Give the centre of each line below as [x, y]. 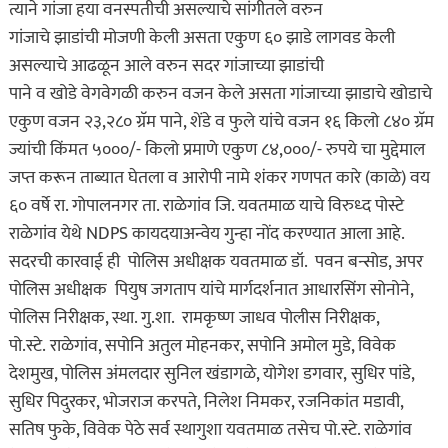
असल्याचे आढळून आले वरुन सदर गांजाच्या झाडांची [166, 66]
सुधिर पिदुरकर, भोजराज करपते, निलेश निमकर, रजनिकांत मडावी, [205, 402]
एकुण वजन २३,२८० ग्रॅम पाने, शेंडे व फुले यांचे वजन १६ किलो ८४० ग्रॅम [221, 122]
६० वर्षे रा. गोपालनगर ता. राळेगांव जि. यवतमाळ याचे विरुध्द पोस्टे [206, 206]
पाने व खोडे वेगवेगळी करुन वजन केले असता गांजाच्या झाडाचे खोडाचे [220, 94]
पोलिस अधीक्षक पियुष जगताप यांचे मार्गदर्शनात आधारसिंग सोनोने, [210, 290]
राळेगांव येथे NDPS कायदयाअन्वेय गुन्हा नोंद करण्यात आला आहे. [206, 234]
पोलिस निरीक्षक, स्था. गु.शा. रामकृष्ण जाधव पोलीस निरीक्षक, [193, 318]
